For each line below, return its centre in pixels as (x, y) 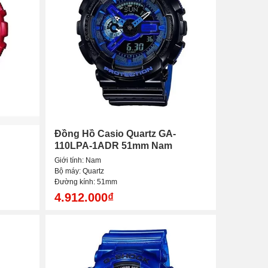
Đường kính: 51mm (86, 182)
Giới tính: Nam (78, 161)
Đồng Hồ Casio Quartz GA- (115, 134)
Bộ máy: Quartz (79, 171)
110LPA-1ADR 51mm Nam (113, 146)
